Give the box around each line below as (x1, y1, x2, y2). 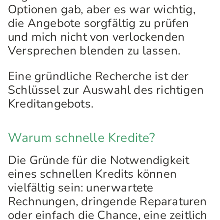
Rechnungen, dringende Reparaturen (8, 193, 207, 209)
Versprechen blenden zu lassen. (8, 43, 181, 58)
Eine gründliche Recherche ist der (8, 68, 189, 84)
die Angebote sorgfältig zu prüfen (8, 15, 190, 31)
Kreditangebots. (8, 96, 93, 111)
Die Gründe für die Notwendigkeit (8, 152, 190, 168)
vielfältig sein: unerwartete (8, 180, 154, 195)
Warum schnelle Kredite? (8, 129, 156, 146)
